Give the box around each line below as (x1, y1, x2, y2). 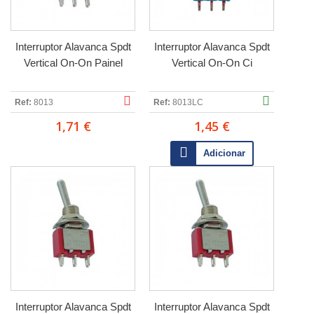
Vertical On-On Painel (23, 57, 123, 69)
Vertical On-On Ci (171, 57, 252, 69)
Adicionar (203, 148, 245, 158)
